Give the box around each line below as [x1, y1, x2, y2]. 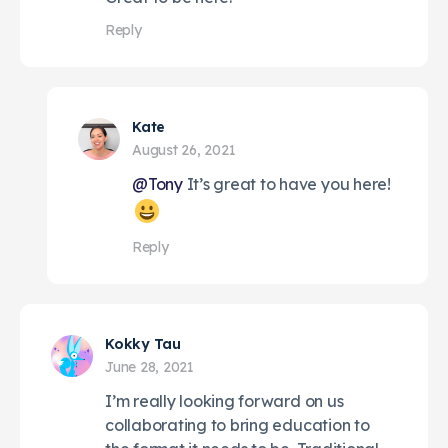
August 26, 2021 [132, 140, 236, 159]
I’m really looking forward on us [105, 390, 344, 411]
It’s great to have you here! [182, 173, 391, 194]
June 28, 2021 [105, 357, 194, 376]
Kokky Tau [105, 334, 181, 353]
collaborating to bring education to [105, 414, 370, 435]
